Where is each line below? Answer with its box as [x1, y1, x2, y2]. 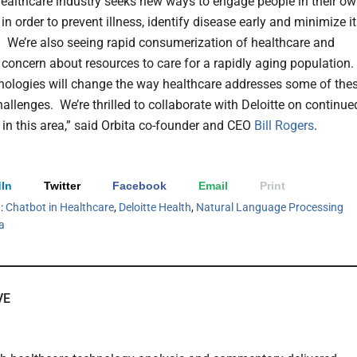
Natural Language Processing [196, 200, 343, 214]
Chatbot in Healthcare [6, 200, 114, 214]
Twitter [44, 178, 80, 192]
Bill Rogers [254, 118, 314, 134]
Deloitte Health [119, 200, 191, 214]
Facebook [112, 178, 167, 192]
